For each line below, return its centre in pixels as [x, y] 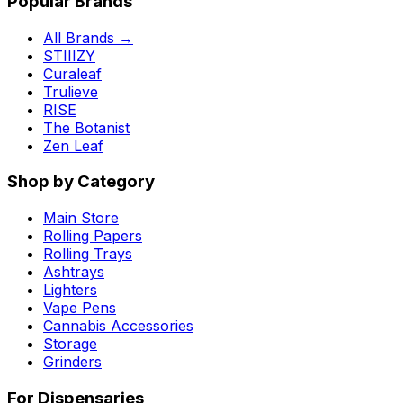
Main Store [81, 217]
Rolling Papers [93, 235]
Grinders [72, 361]
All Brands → [88, 37]
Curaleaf [72, 73]
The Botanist [86, 127]
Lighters [70, 289]
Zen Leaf [73, 145]
